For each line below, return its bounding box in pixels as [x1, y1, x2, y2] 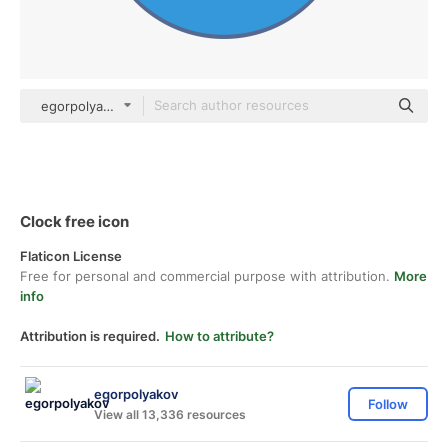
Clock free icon [20, 212, 129, 231]
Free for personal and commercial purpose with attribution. [20, 268, 394, 284]
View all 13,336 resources [94, 406, 246, 422]
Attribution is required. [20, 328, 160, 344]
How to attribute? [165, 328, 274, 344]
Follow [368, 396, 408, 412]
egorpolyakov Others [41, 98, 172, 114]
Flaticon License [20, 248, 122, 264]
